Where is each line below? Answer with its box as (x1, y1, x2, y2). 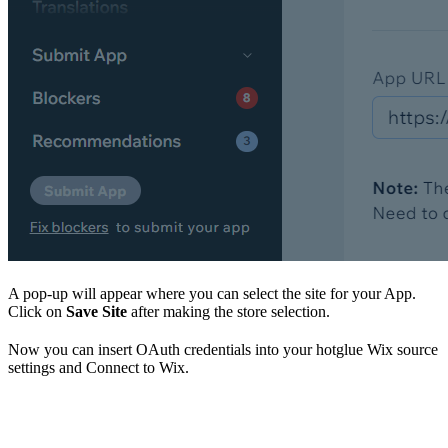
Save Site (66, 302, 127, 320)
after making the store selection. (127, 302, 330, 320)
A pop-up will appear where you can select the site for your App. (8, 284, 416, 302)
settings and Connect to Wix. (8, 358, 189, 376)
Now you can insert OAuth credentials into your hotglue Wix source (8, 340, 438, 358)
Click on (8, 302, 66, 320)
